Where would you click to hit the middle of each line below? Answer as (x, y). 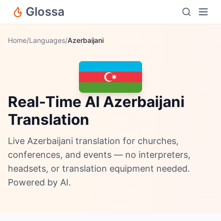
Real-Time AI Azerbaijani (96, 102)
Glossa (45, 12)
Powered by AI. (39, 182)
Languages (47, 40)
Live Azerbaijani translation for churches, (93, 141)
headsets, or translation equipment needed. (99, 168)
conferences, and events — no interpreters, (99, 155)
